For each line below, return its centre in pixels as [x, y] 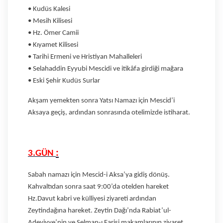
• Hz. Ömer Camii [53, 33]
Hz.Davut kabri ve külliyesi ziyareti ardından [92, 199]
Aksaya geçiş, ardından [62, 112]
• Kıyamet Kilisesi [53, 45]
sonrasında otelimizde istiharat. [144, 112]
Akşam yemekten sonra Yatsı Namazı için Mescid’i [101, 101]
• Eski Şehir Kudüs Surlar [64, 81]
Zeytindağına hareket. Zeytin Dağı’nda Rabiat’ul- [100, 211]
